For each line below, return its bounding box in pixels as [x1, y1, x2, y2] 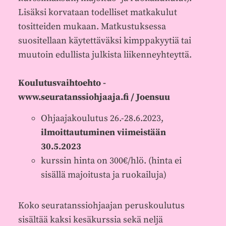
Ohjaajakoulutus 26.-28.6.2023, [40, 112, 163, 125]
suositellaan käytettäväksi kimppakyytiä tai [18, 35, 191, 47]
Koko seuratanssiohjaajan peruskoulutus [18, 199, 185, 211]
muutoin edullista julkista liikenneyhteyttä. [18, 49, 192, 61]
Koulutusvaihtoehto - [18, 77, 106, 89]
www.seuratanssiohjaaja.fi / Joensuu [18, 91, 170, 103]
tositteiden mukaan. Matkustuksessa [18, 21, 166, 33]
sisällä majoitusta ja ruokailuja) [40, 169, 166, 181]
